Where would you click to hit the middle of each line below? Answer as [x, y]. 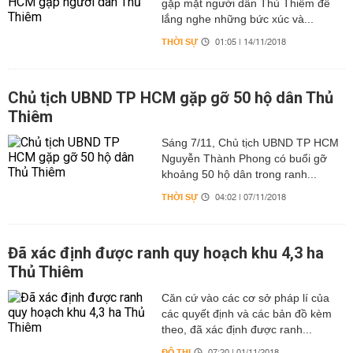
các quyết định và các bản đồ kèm [246, 314]
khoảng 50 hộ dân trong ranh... [239, 174]
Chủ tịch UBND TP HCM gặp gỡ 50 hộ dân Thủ [171, 98]
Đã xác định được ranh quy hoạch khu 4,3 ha [166, 253]
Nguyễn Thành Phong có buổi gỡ [244, 158]
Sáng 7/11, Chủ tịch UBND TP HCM [250, 143]
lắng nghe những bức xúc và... [237, 19]
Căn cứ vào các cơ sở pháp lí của [245, 298]
